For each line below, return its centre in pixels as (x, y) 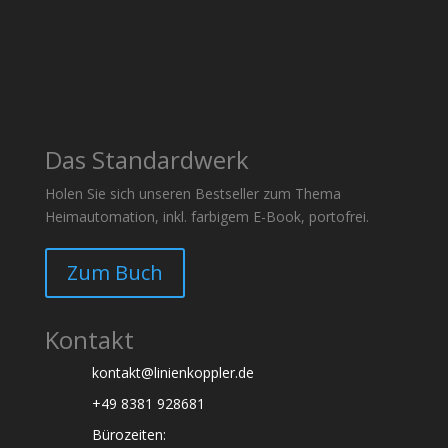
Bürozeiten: (128, 434)
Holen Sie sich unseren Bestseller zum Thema (192, 193)
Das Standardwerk (146, 159)
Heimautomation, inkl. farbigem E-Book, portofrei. (206, 216)
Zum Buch (114, 272)
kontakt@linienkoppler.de (172, 372)
